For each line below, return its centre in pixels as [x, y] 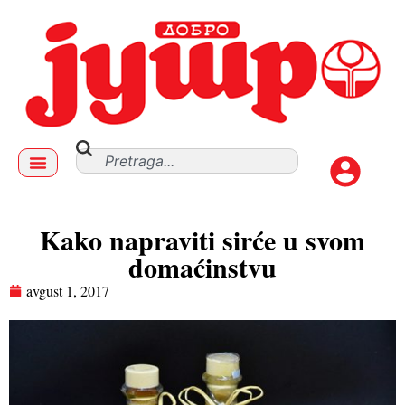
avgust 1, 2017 [68, 291]
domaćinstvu [202, 267]
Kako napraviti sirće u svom [202, 240]
